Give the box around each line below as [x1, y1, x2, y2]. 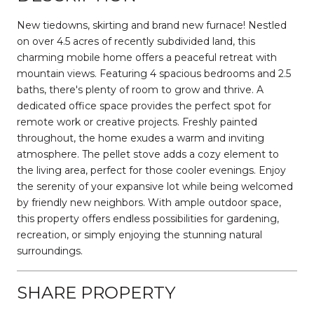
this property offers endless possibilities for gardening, [17, 212, 279, 225]
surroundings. [17, 244, 83, 257]
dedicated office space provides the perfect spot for [17, 99, 271, 112]
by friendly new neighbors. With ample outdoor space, [17, 196, 281, 209]
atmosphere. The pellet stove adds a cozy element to [17, 147, 279, 161]
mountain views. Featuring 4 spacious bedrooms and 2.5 [17, 67, 291, 80]
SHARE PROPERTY [17, 282, 175, 303]
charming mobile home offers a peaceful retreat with [17, 50, 277, 64]
